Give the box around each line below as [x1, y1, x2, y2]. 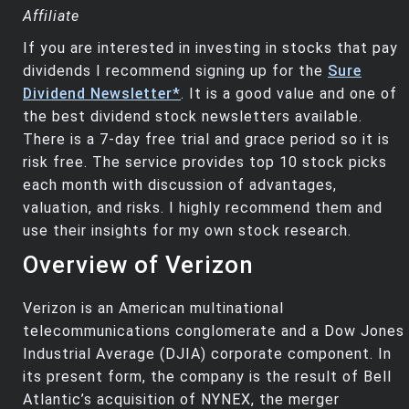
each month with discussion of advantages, [23, 176, 337, 194]
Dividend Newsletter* [23, 85, 181, 103]
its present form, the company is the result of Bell [23, 368, 392, 386]
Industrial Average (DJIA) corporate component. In [23, 345, 392, 363]
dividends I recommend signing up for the [23, 62, 328, 80]
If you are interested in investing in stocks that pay [23, 39, 398, 58]
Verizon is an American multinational [23, 299, 284, 318]
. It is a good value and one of [181, 85, 397, 103]
